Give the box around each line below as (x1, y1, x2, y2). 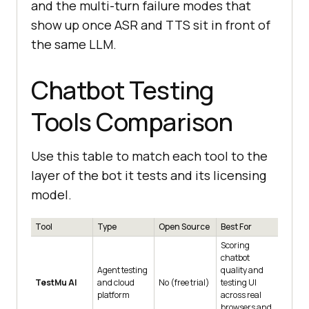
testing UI (221, 277, 257, 289)
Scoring (221, 239, 250, 252)
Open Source (159, 221, 210, 233)
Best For (221, 221, 252, 233)
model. (31, 186, 72, 203)
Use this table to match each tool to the (31, 148, 268, 165)
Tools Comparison (31, 105, 232, 139)
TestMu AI (35, 277, 77, 289)
